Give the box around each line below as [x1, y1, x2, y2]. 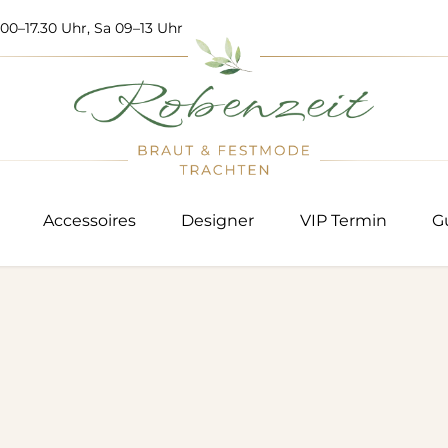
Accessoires [42, 211, 136, 231]
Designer [181, 211, 255, 231]
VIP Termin [299, 211, 387, 231]
